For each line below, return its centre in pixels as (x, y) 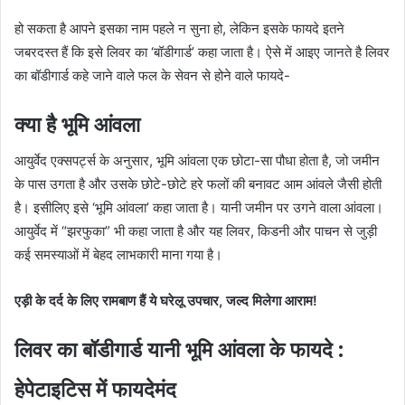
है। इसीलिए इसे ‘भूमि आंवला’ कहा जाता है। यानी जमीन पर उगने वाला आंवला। (199, 208)
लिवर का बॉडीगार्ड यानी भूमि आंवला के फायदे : (179, 350)
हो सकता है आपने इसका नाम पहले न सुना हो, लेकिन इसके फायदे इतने (179, 28)
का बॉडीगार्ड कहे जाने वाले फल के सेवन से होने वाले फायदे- (152, 75)
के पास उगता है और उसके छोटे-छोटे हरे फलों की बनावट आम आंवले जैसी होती (198, 184)
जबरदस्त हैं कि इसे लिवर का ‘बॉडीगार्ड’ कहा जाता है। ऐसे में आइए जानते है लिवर (202, 52)
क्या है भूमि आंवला (77, 124)
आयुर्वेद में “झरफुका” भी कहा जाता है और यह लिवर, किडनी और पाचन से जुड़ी (196, 231)
